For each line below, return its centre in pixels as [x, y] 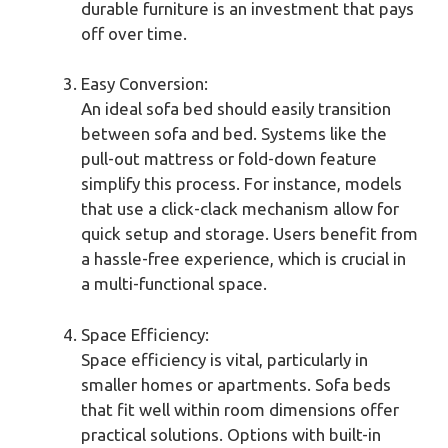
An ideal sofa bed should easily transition [236, 109]
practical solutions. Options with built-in [231, 434]
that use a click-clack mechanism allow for [240, 209]
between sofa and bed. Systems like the [234, 134]
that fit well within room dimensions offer [240, 409]
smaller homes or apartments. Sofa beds [236, 384]
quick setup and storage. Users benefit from [249, 234]
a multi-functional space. [174, 284]
